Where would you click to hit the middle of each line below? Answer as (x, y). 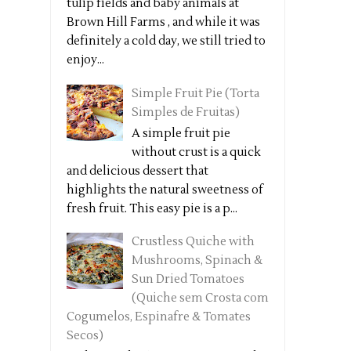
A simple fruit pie (181, 133)
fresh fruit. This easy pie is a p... (152, 208)
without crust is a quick (196, 152)
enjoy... (85, 60)
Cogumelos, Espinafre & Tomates (159, 317)
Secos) (85, 336)
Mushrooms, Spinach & (197, 261)
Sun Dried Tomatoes (188, 280)
